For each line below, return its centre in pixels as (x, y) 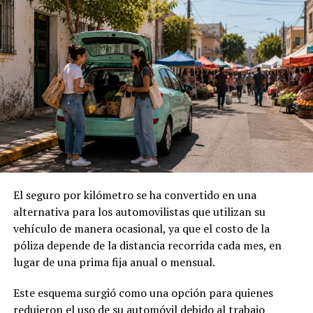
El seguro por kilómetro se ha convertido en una (134, 195)
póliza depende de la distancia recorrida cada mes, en (147, 246)
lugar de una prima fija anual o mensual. (114, 262)
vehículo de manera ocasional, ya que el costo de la (141, 229)
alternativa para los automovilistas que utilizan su (139, 212)
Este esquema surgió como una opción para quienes (143, 293)
